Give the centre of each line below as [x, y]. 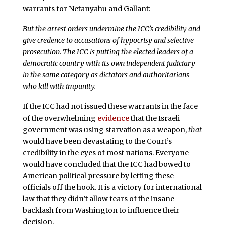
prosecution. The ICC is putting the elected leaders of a [108, 51]
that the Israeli [154, 118]
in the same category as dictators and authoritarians [106, 75]
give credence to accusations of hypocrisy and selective [108, 40]
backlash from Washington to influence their [101, 210]
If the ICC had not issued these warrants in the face [110, 106]
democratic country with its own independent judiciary [109, 63]
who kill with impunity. [59, 86]
